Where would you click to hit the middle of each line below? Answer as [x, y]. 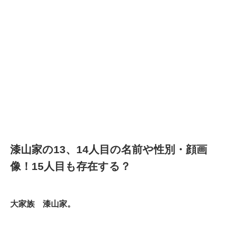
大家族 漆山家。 [43, 204]
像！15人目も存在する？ [70, 166]
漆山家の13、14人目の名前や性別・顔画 [109, 150]
